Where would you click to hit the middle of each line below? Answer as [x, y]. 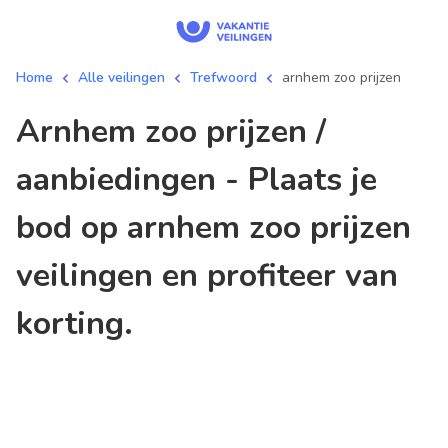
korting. [74, 323]
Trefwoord [223, 77]
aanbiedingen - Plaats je [196, 179]
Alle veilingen [121, 77]
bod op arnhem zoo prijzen [213, 227]
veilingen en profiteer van [207, 275]
